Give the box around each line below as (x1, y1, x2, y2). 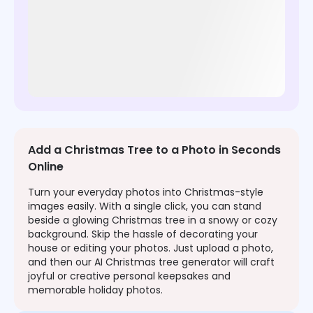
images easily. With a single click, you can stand (28, 199, 261, 214)
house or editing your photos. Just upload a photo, (28, 241, 273, 256)
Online (28, 159, 64, 175)
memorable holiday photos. (28, 283, 163, 298)
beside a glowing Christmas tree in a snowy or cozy (28, 213, 277, 228)
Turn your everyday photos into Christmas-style (28, 185, 263, 200)
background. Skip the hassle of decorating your (28, 227, 258, 242)
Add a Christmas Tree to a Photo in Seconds (28, 142, 281, 159)
